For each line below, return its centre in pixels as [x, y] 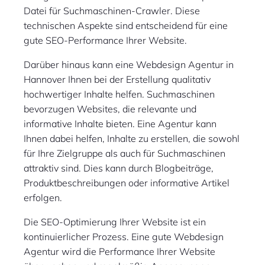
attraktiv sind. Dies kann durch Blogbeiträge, [119, 168]
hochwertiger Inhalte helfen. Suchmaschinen [119, 94]
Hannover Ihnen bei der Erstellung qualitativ [117, 80]
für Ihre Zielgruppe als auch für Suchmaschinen [125, 153]
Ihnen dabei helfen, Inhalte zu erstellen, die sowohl [132, 139]
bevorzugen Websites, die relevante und [110, 109]
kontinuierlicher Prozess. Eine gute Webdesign [124, 237]
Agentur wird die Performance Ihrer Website [119, 252]
